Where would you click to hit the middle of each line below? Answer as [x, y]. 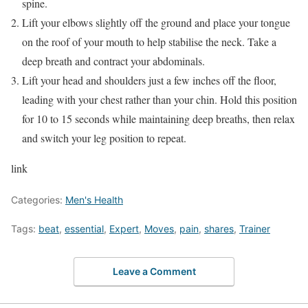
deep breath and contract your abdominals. [113, 60]
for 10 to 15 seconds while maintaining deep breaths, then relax [158, 118]
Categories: [38, 199]
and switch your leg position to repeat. [104, 137]
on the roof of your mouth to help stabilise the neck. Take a [149, 41]
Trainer [255, 228]
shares [219, 228]
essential [84, 228]
